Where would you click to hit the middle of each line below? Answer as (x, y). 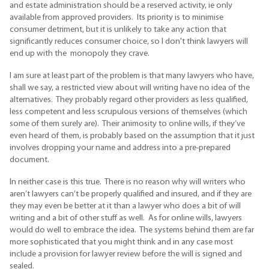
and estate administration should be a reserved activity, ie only (121, 6)
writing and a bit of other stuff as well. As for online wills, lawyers (126, 218)
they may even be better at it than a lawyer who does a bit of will (125, 206)
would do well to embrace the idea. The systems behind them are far (132, 230)
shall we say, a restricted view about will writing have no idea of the (130, 88)
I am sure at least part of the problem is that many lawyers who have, (132, 76)
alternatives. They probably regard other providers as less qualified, (129, 100)
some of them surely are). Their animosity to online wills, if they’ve (127, 124)
